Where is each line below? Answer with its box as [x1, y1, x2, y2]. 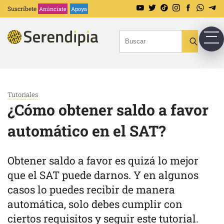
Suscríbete [7, 4, 36, 12]
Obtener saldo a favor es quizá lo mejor [7, 153, 198, 167]
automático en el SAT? [7, 121, 165, 140]
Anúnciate [39, 5, 66, 12]
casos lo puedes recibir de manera [7, 182, 175, 196]
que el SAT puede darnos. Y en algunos [7, 168, 198, 182]
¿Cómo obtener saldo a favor [7, 100, 208, 119]
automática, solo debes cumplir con [7, 197, 182, 211]
